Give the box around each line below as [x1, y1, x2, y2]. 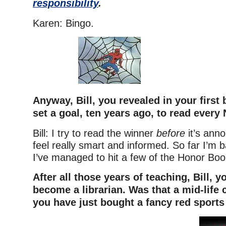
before [156, 128, 185, 139]
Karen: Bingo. [33, 18, 94, 29]
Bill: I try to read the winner [33, 128, 156, 139]
